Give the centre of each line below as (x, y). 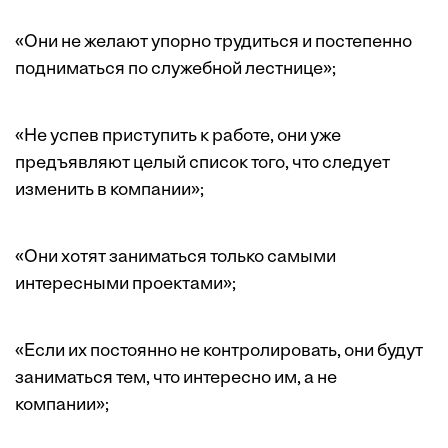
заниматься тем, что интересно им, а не (176, 379)
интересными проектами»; (125, 285)
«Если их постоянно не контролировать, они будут (219, 352)
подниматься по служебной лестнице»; (175, 70)
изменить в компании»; (109, 191)
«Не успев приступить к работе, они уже (178, 137)
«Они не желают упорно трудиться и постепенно (213, 43)
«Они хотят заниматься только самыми (175, 258)
